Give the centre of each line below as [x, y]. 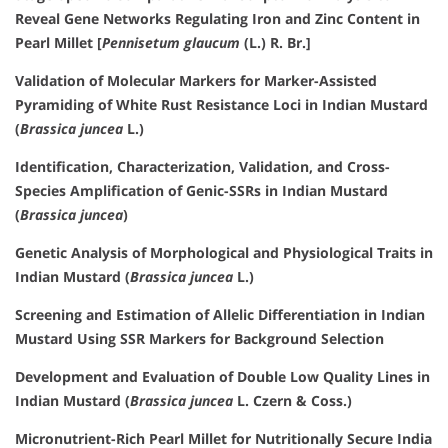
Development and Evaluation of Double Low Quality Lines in [222, 377]
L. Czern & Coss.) [292, 401]
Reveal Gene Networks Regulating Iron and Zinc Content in [217, 19]
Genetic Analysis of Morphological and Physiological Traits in [224, 253]
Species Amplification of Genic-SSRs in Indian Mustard [201, 191]
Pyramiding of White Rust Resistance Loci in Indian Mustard [221, 105]
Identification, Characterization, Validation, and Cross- [202, 167]
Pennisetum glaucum [171, 43]
